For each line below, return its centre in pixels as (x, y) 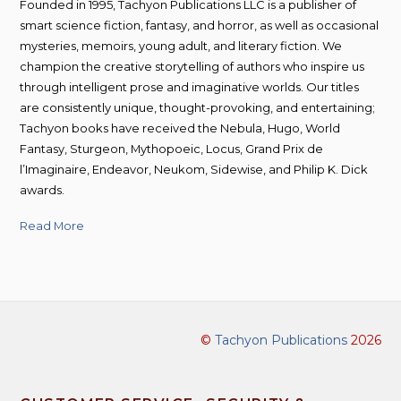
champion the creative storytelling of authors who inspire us (192, 67)
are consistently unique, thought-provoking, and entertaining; (198, 108)
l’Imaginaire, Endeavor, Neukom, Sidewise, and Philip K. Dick (194, 170)
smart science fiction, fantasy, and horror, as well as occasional (200, 26)
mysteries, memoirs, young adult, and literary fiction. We (181, 46)
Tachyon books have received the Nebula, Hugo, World (180, 128)
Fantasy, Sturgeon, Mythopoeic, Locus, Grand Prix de (172, 149)
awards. (43, 190)
